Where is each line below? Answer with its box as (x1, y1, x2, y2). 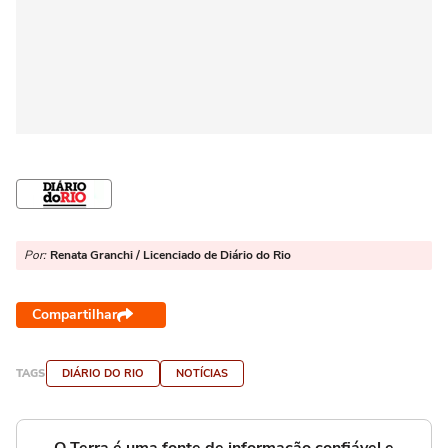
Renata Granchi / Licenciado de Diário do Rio (50, 247, 291, 263)
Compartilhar (32, 305, 117, 324)
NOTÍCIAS (176, 366, 228, 381)
